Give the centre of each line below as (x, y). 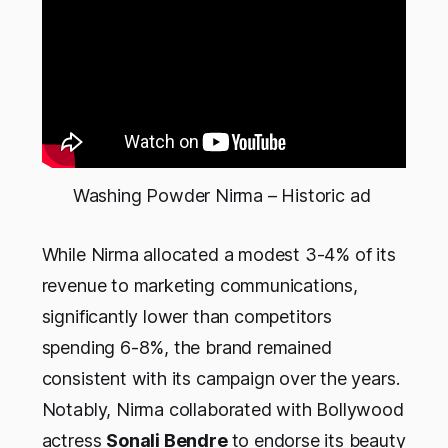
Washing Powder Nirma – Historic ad (224, 196)
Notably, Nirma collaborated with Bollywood (222, 410)
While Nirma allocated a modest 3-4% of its (218, 255)
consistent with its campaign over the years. (220, 379)
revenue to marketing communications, (199, 286)
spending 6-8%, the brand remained (186, 348)
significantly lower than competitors (186, 317)
